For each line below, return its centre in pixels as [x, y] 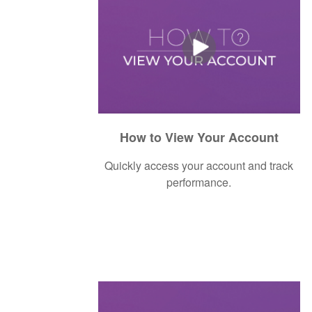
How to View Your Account [199, 137]
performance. [199, 182]
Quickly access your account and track [199, 165]
